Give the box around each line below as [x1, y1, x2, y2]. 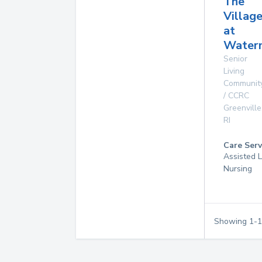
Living [223, 65, 244, 77]
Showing [214, 215, 249, 227]
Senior [223, 53, 247, 64]
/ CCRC [223, 90, 249, 101]
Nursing [223, 163, 252, 174]
